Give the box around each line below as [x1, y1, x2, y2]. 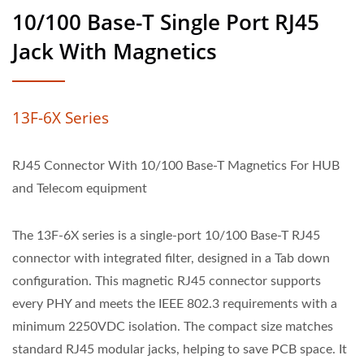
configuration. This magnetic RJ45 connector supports [12, 275, 321, 288]
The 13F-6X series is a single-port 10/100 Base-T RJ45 [12, 229, 320, 242]
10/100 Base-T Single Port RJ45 [12, 7, 319, 37]
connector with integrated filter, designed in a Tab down [12, 252, 330, 265]
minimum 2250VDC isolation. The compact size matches [12, 320, 333, 333]
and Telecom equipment [12, 182, 147, 195]
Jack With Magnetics [12, 37, 217, 66]
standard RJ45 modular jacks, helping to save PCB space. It [12, 343, 347, 356]
